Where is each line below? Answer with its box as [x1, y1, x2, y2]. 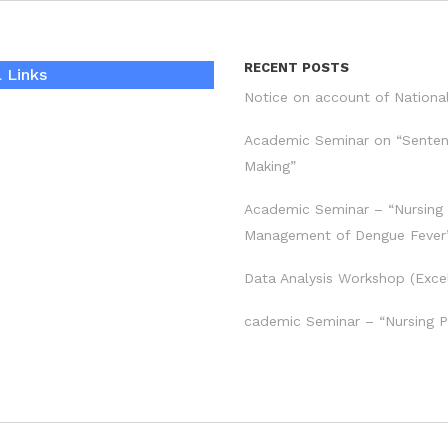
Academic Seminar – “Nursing [243, 201, 443, 217]
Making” [243, 158, 296, 174]
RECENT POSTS [243, 60, 349, 75]
